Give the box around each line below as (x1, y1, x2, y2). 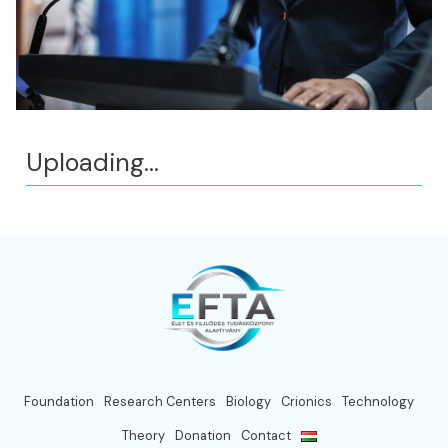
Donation (174, 427, 231, 445)
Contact (240, 427, 291, 445)
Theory (121, 427, 165, 445)
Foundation (24, 393, 94, 411)
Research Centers (104, 393, 216, 411)
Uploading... (26, 145, 159, 179)
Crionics (281, 393, 332, 411)
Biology (226, 393, 271, 411)
